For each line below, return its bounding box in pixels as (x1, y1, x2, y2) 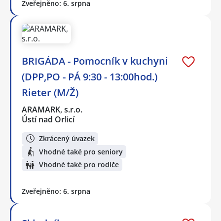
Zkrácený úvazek (39, 133, 95, 143)
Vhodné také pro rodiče (39, 160, 119, 170)
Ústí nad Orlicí (22, 113, 74, 125)
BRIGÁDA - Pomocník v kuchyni (22, 54, 168, 68)
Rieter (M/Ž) (22, 85, 78, 99)
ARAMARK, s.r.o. (22, 104, 83, 115)
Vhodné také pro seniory (39, 147, 123, 156)
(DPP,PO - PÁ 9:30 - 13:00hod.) (22, 70, 157, 83)
